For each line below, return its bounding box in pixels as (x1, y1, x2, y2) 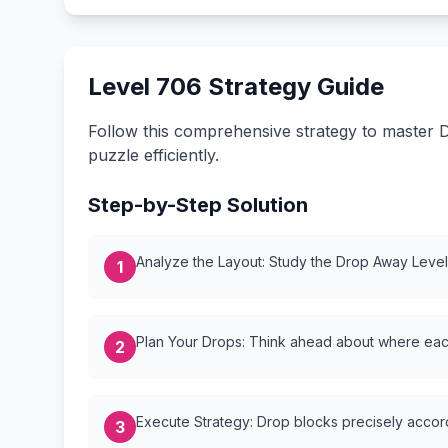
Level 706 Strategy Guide (88, 72, 384, 101)
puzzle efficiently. (88, 145, 219, 165)
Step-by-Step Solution (88, 193, 308, 217)
